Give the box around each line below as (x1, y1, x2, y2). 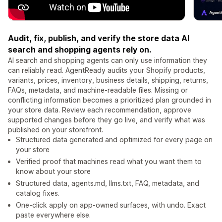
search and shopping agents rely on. (8, 45, 151, 55)
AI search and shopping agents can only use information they (8, 56, 207, 65)
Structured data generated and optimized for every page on (16, 135, 213, 144)
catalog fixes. (16, 189, 59, 198)
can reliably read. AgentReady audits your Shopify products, (8, 66, 205, 75)
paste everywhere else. (16, 211, 91, 220)
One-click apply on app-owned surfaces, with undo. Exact (16, 201, 206, 210)
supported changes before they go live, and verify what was (8, 115, 205, 124)
